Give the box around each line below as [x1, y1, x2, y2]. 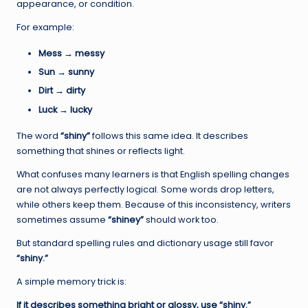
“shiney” [108, 213, 144, 225]
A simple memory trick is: [16, 275, 126, 287]
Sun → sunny [38, 66, 94, 78]
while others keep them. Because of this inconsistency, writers [16, 198, 291, 210]
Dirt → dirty [38, 85, 85, 97]
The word [16, 129, 60, 142]
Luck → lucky [38, 103, 92, 115]
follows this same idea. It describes [90, 129, 248, 142]
